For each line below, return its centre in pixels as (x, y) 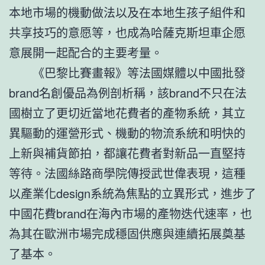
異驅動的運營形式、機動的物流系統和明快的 (127, 132)
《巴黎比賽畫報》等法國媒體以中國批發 (139, 72)
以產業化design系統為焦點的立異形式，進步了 (132, 193)
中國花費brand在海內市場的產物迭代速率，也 (130, 213)
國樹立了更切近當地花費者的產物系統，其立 (127, 112)
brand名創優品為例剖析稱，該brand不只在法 (128, 92)
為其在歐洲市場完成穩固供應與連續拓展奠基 (127, 233)
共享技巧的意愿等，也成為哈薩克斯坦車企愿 (127, 32)
